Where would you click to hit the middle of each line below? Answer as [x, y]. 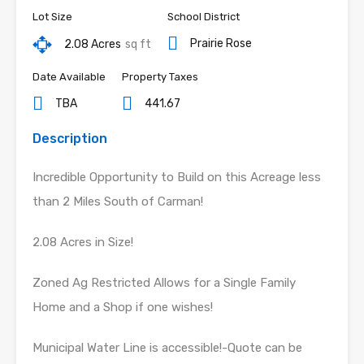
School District [204, 17]
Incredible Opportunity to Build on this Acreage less [177, 178]
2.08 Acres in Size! [83, 243]
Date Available [69, 77]
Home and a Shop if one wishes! [123, 308]
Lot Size [52, 17]
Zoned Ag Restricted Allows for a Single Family [164, 283]
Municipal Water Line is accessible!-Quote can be [167, 348]
